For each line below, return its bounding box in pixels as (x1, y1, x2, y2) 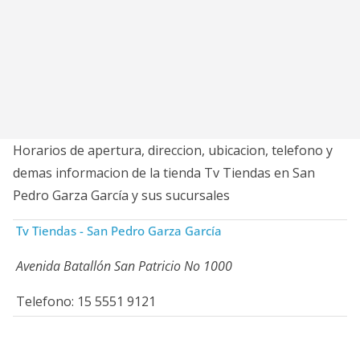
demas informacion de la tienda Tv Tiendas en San (13, 164, 315, 182)
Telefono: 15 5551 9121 (16, 292, 156, 310)
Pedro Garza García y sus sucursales (13, 186, 230, 204)
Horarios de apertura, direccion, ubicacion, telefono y (13, 141, 333, 159)
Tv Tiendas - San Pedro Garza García (16, 223, 222, 239)
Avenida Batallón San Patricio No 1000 (16, 257, 232, 275)
